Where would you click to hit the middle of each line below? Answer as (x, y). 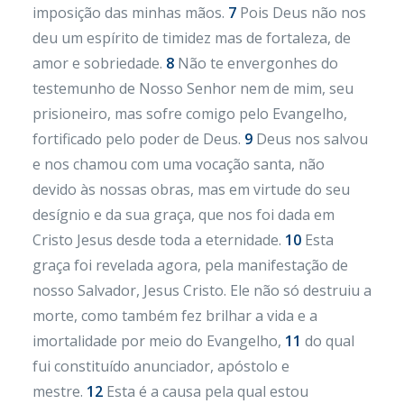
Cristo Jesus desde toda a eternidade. (159, 240)
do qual (328, 341)
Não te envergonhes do (256, 63)
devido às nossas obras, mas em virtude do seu (191, 189)
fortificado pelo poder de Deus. (138, 139)
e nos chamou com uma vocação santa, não (179, 164)
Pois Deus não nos (301, 13)
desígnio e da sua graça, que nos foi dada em (184, 215)
